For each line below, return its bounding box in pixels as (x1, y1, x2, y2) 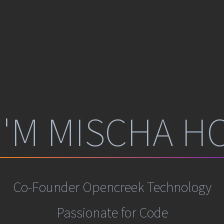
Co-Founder (12, 178, 82, 196)
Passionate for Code (56, 203, 168, 221)
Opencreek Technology (82, 178, 211, 196)
